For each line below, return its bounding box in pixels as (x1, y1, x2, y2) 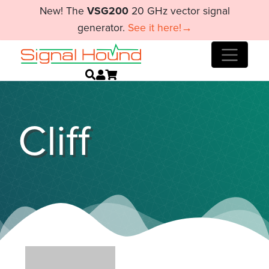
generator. (77, 22, 128, 35)
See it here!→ (127, 22, 192, 35)
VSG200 (86, 5, 128, 18)
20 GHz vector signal (128, 5, 230, 18)
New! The (39, 5, 87, 18)
